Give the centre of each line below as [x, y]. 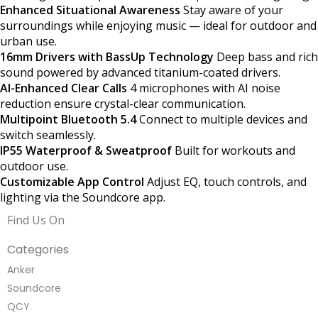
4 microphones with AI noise [204, 88]
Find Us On [36, 220]
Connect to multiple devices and [222, 119]
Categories [38, 249]
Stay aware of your [232, 10]
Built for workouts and [234, 150]
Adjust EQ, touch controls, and [225, 181]
